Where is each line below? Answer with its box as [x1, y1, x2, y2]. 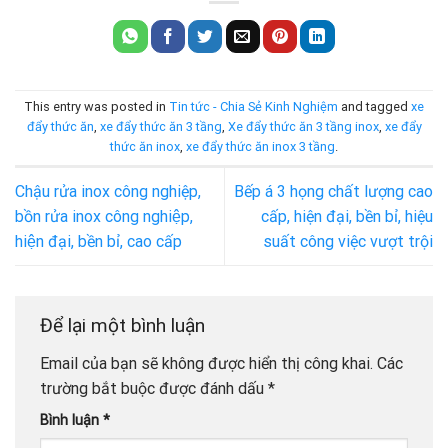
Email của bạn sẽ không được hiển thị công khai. [40, 353, 373, 373]
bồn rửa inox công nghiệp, [15, 207, 193, 227]
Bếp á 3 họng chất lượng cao [234, 182, 433, 202]
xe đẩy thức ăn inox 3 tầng [186, 139, 335, 155]
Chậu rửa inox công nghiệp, [15, 182, 201, 202]
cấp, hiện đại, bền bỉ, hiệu [261, 207, 433, 227]
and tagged [338, 99, 411, 115]
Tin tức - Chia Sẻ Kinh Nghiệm [169, 99, 338, 115]
